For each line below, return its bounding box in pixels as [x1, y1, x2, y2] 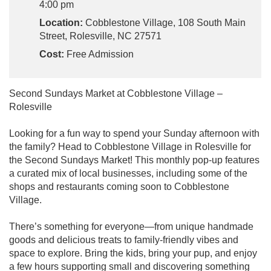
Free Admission [64, 48, 134, 59]
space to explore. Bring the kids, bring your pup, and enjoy [9, 247, 257, 258]
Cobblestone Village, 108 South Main [83, 17, 246, 28]
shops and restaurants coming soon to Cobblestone [9, 181, 229, 192]
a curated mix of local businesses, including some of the [9, 168, 247, 178]
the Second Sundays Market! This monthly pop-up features [9, 154, 260, 165]
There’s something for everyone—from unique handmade [9, 221, 253, 232]
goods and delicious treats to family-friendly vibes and [9, 234, 238, 245]
